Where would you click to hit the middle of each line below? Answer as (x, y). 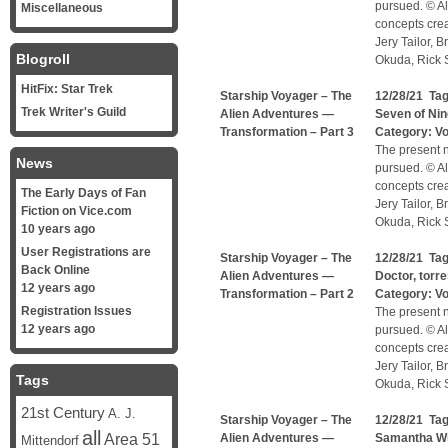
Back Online (55, 270)
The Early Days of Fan (83, 193)
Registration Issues (76, 311)
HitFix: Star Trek (67, 89)
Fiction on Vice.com (76, 211)
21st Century (63, 412)
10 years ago (58, 229)
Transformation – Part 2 (287, 294)
